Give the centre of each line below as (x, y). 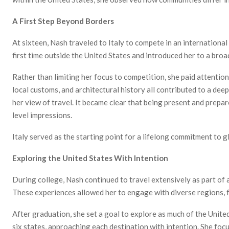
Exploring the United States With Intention (90, 158)
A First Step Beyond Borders (63, 21)
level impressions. (42, 115)
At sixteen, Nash (40, 42)
